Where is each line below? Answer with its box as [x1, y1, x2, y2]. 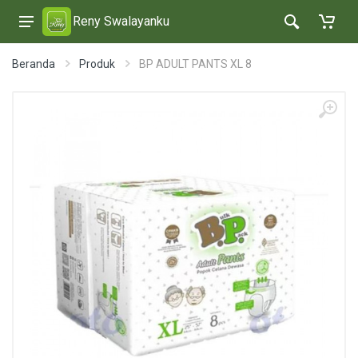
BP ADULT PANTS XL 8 [139, 58, 252, 70]
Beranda [12, 58, 55, 70]
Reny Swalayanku [73, 14, 169, 29]
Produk [79, 58, 115, 70]
